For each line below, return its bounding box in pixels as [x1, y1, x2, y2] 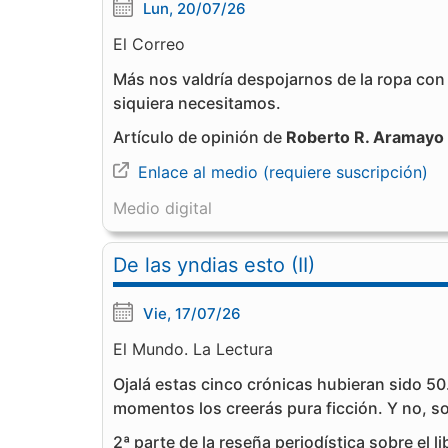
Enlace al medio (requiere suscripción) [138, 162, 428, 182]
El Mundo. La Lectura [113, 339, 273, 359]
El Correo [113, 34, 185, 54]
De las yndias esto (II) [113, 253, 315, 277]
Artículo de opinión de [113, 127, 286, 147]
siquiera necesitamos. [113, 93, 281, 113]
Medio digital [113, 198, 212, 218]
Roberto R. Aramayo [286, 127, 444, 147]
